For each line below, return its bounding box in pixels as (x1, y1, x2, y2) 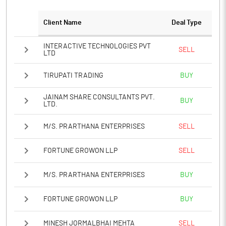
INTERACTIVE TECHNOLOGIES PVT (43, 43, 151, 50)
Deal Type (172, 19, 202, 26)
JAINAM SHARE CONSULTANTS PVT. (43, 94, 155, 101)
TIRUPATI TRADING (43, 72, 103, 79)
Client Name (43, 19, 82, 26)
